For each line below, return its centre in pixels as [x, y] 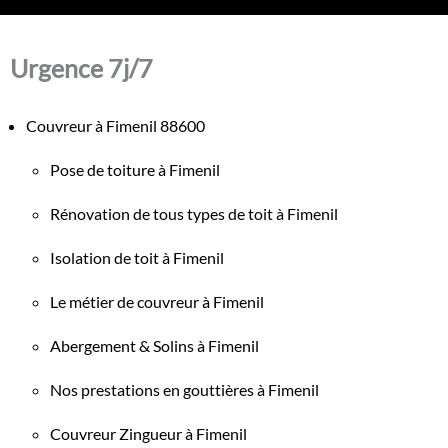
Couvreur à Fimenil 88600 [115, 125]
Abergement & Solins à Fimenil [154, 345]
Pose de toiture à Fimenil [135, 169]
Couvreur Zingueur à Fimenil [148, 433]
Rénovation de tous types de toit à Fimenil [194, 213]
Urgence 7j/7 [81, 67]
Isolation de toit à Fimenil [137, 257]
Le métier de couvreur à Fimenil [157, 301]
